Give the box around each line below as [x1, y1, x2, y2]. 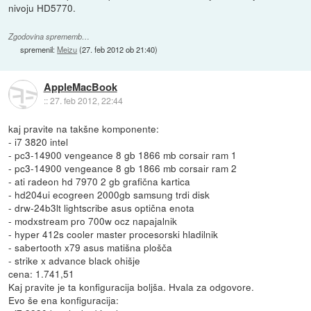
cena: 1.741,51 [8, 266, 75, 280]
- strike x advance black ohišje [8, 253, 141, 267]
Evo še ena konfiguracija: [8, 292, 119, 307]
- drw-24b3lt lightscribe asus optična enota [8, 200, 195, 215]
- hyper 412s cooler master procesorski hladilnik [8, 226, 219, 241]
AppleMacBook [43, 79, 117, 95]
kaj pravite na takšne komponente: [8, 121, 160, 135]
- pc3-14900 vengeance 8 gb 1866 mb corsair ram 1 [8, 147, 237, 162]
